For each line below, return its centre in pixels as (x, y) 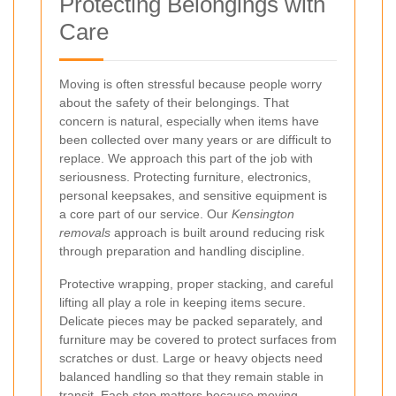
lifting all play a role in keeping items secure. (183, 302)
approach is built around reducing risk (217, 232)
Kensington (263, 213)
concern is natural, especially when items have (189, 121)
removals (85, 232)
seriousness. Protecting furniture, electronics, (185, 176)
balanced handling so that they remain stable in (191, 376)
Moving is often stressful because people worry (190, 84)
